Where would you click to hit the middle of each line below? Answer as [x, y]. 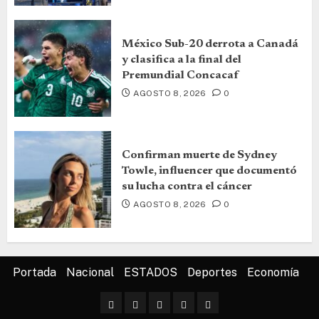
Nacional [90, 272]
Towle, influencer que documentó [209, 171]
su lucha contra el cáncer [187, 186]
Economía [273, 272]
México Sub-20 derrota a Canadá [210, 44]
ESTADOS [151, 272]
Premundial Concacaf [180, 75]
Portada [35, 272]
